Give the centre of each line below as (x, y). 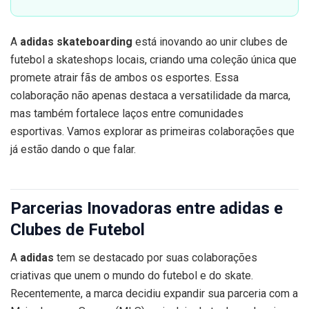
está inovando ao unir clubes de (210, 42)
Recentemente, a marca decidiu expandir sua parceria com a (154, 293)
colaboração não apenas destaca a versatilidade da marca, (150, 96)
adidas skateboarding (76, 42)
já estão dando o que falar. (73, 150)
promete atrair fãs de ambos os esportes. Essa (124, 78)
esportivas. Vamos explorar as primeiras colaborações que (152, 132)
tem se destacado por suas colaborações (156, 257)
